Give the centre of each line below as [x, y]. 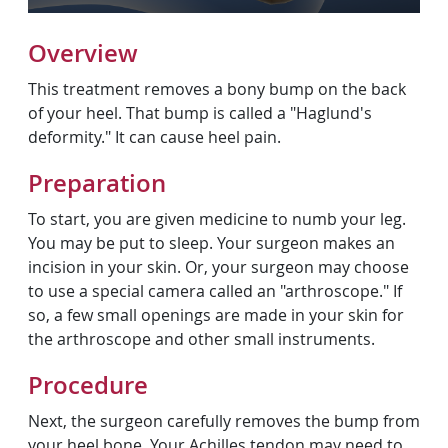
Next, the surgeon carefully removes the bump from [224, 421]
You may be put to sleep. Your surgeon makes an [211, 243]
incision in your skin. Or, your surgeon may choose [218, 267]
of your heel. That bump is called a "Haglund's [200, 113]
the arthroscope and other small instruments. [201, 339]
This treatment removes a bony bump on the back [217, 89]
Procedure [88, 385]
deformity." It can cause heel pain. [154, 137]
